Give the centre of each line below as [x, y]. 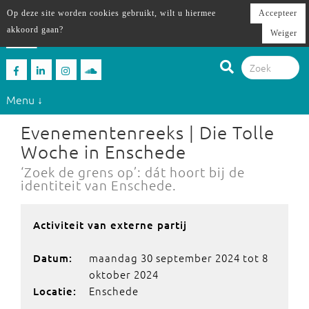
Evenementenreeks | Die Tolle [148, 132]
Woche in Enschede [103, 151]
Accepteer [278, 13]
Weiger [284, 33]
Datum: [53, 258]
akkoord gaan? [35, 30]
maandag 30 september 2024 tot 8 [179, 258]
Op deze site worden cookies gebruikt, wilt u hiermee [111, 13]
